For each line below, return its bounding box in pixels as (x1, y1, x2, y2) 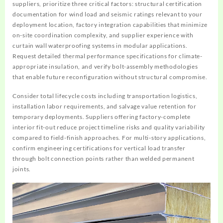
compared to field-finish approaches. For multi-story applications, (12, 133, 206, 141)
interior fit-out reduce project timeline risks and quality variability (12, 123, 206, 131)
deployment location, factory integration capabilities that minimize (12, 20, 208, 28)
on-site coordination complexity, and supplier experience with (12, 31, 194, 39)
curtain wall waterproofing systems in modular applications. (12, 41, 188, 49)
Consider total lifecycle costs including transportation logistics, (12, 92, 198, 100)
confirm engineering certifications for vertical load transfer (12, 144, 186, 152)
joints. (12, 165, 31, 173)
